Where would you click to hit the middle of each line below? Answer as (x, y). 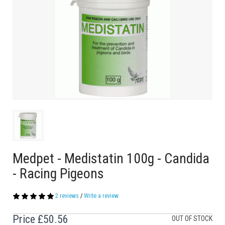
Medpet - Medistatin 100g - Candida (111, 158)
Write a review (101, 196)
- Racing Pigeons (58, 174)
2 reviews (67, 196)
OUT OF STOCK (192, 218)
